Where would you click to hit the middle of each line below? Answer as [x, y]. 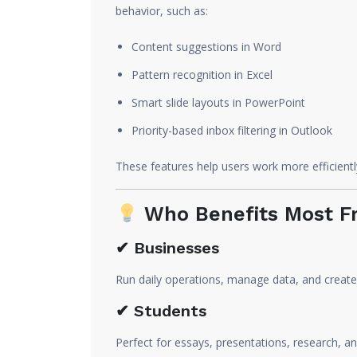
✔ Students [161, 311]
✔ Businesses [167, 248]
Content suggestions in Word [206, 47]
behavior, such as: [162, 11]
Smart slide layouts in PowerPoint [218, 102]
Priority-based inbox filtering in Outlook [232, 130]
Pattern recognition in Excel [202, 75]
